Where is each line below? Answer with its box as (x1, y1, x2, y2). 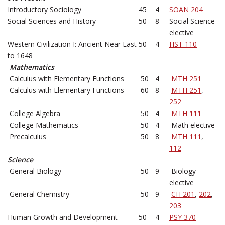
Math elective (169, 120, 215, 130)
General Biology (10, 166, 61, 176)
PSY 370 (169, 212, 196, 222)
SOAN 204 (169, 5, 203, 14)
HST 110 (169, 39, 197, 49)
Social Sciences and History (8, 16, 96, 26)
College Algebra (10, 108, 60, 118)
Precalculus (10, 132, 46, 141)
